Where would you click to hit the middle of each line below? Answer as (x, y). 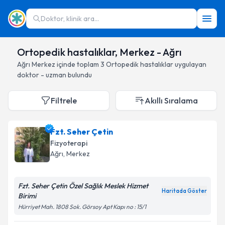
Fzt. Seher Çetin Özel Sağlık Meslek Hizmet (83, 186)
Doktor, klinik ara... (70, 19)
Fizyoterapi (69, 143)
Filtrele (64, 100)
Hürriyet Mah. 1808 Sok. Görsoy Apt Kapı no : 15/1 (82, 207)
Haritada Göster (184, 191)
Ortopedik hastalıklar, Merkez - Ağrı (99, 52)
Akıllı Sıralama (171, 100)
